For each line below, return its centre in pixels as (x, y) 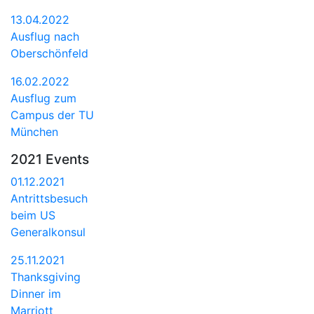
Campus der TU (52, 115)
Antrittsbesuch (49, 198)
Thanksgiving (46, 277)
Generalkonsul (48, 232)
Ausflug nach (45, 36)
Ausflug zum (43, 98)
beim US (33, 215)
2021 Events (50, 159)
